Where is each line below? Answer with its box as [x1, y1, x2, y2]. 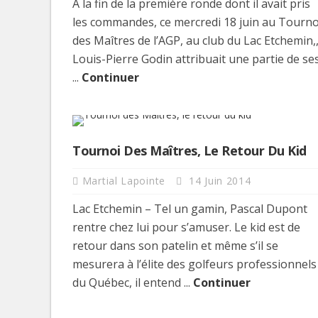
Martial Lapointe [82, 173, 169, 187]
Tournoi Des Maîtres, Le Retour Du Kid [72, 141, 307, 159]
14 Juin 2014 [185, 173, 251, 187]
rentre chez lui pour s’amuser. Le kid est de [72, 219, 300, 235]
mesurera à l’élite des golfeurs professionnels [72, 256, 317, 272]
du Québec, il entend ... [72, 274, 193, 290]
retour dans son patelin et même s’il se [72, 237, 278, 253]
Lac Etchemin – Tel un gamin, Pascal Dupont [72, 200, 307, 216]
